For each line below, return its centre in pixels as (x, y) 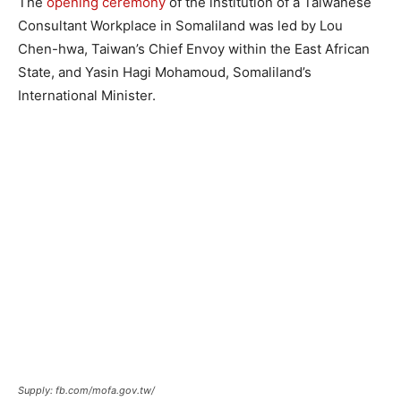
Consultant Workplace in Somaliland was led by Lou (180, 25)
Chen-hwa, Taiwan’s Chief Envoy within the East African (194, 48)
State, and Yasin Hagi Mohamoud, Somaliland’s (165, 72)
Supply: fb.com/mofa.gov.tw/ (86, 390)
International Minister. (87, 95)
